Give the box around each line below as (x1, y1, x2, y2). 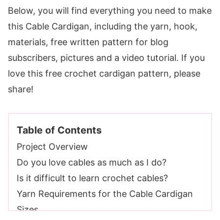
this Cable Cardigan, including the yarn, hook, (8, 21, 197, 31)
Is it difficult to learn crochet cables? (17, 173, 168, 183)
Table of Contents (17, 124, 102, 136)
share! (8, 84, 33, 94)
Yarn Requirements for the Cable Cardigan (17, 189, 193, 199)
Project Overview (17, 141, 88, 152)
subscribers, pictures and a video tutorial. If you (8, 53, 205, 63)
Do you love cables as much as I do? (17, 157, 166, 167)
